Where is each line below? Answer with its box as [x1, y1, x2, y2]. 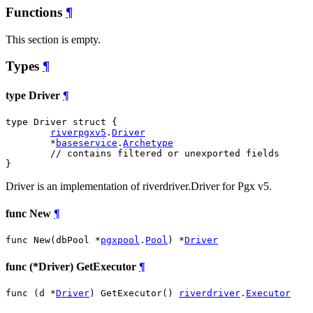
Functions [6, 4, 66, 20]
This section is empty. [6, 33, 101, 45]
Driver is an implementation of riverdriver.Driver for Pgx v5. [6, 180, 272, 192]
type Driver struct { [6, 116, 117, 127]
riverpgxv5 [50, 126, 106, 138]
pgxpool [101, 235, 140, 246]
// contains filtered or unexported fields [50, 147, 279, 159]
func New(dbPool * [6, 235, 101, 246]
